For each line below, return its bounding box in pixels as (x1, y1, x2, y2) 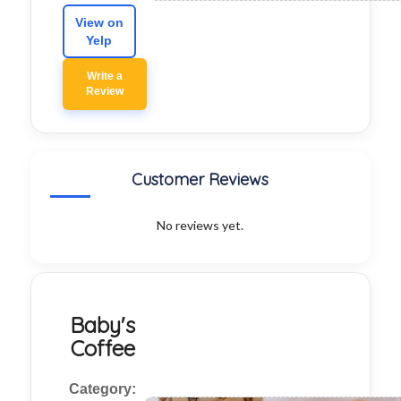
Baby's (70, 311, 136, 339)
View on (74, 15, 124, 30)
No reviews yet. (157, 218, 244, 234)
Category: (69, 381, 137, 397)
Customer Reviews (132, 169, 269, 191)
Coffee (70, 335, 135, 363)
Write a (86, 70, 123, 83)
